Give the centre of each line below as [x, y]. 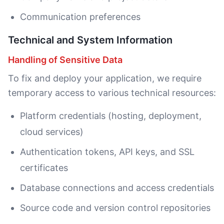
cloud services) [52, 132]
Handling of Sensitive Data [65, 60]
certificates [44, 168]
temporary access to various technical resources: [112, 93]
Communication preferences [80, 17]
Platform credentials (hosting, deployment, [111, 116]
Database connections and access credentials [117, 188]
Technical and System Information [90, 40]
